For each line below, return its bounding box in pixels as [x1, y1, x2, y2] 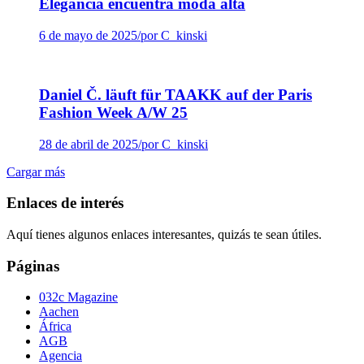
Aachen [39, 305, 79, 319]
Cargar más [6, 164, 65, 179]
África [39, 319, 71, 334]
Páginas [6, 257, 59, 275]
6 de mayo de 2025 [39, 28, 137, 43]
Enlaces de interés [6, 194, 123, 212]
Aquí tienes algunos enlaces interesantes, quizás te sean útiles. [6, 227, 322, 241]
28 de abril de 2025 [39, 136, 138, 151]
